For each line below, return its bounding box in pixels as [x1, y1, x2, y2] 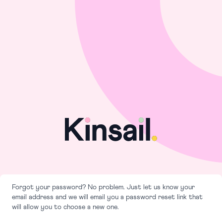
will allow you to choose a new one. [12, 203, 119, 211]
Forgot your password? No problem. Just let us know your [12, 183, 195, 191]
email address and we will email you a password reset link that [12, 193, 203, 201]
